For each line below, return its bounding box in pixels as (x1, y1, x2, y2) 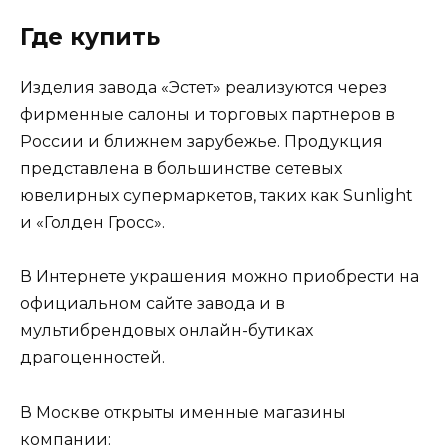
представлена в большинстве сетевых (20, 159, 342, 179)
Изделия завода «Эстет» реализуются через (20, 78, 387, 98)
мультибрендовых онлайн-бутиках (20, 321, 313, 341)
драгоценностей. (20, 348, 165, 368)
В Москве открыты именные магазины (20, 402, 346, 422)
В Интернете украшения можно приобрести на (20, 267, 419, 287)
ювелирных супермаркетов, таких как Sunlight (20, 186, 413, 206)
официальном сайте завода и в (20, 294, 285, 314)
